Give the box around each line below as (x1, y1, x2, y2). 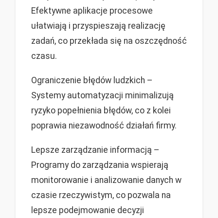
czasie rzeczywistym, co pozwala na (31, 190, 171, 200)
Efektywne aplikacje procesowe (31, 5, 153, 16)
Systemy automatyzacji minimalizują (31, 90, 174, 100)
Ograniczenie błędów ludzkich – (31, 75, 153, 85)
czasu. (31, 51, 57, 61)
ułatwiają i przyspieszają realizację (31, 20, 165, 31)
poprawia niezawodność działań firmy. (31, 120, 177, 130)
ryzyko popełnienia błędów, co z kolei (31, 105, 171, 115)
